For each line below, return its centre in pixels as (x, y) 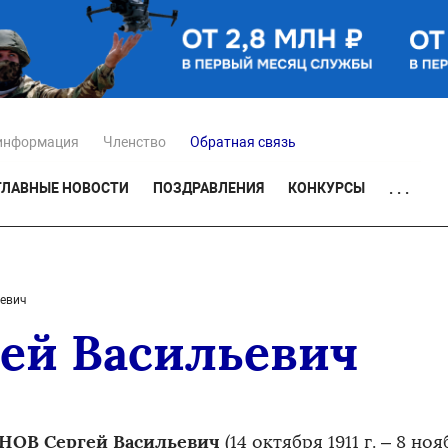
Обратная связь (243, 142)
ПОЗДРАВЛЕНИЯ (208, 188)
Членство (134, 142)
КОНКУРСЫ (326, 188)
